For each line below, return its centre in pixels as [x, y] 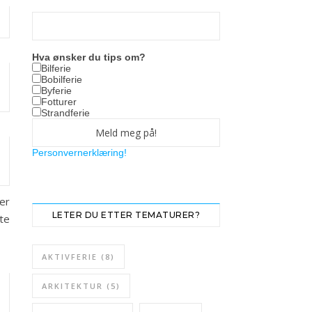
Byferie [56, 91]
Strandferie [65, 113]
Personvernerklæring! [79, 153]
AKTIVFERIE [70, 257]
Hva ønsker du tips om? [89, 57]
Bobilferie [62, 79]
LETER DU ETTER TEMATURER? [126, 215]
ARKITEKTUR [72, 286]
